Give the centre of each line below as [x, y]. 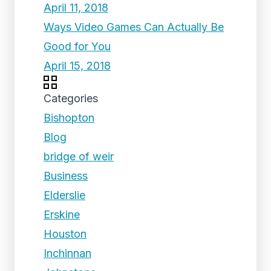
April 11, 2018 [76, 8]
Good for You [77, 46]
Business [66, 176]
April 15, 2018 [77, 66]
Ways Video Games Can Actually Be [134, 27]
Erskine [62, 214]
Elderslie [64, 195]
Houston [65, 234]
